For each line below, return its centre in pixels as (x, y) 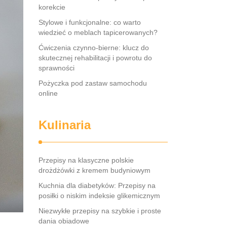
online (48, 93)
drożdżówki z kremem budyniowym (94, 170)
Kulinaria (65, 125)
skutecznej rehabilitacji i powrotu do (95, 58)
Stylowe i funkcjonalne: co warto (90, 22)
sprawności (56, 68)
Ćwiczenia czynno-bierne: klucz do (94, 48)
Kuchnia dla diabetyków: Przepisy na (97, 185)
